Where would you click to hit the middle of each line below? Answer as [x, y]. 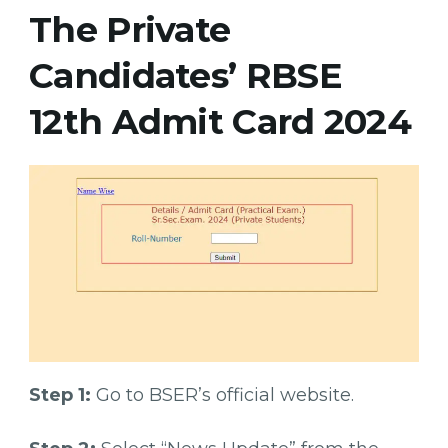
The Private [130, 29]
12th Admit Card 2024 [220, 121]
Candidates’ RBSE [185, 75]
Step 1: [60, 395]
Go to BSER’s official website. [222, 395]
